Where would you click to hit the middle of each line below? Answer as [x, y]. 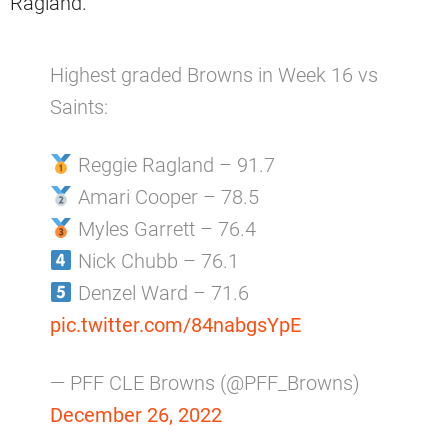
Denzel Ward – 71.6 [160, 292]
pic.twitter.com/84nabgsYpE [175, 324]
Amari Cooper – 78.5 [165, 196]
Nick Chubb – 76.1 [155, 260]
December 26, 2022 [136, 414]
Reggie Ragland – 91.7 [173, 164]
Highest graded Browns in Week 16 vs [214, 74]
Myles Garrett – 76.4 [164, 228]
